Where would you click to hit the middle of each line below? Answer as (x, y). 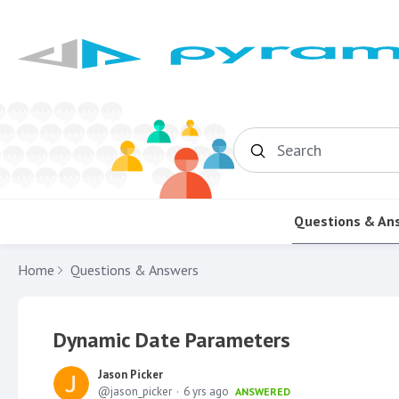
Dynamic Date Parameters (172, 339)
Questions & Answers (134, 269)
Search (296, 157)
